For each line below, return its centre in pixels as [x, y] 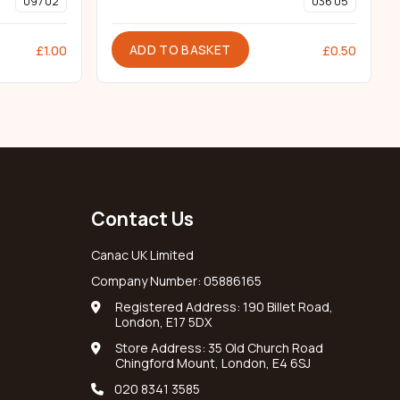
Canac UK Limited [142, 255]
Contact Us [142, 219]
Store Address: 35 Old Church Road [219, 348]
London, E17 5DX [163, 322]
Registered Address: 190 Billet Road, [224, 307]
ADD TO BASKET [180, 50]
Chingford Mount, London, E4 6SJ [213, 363]
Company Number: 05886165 [176, 281]
